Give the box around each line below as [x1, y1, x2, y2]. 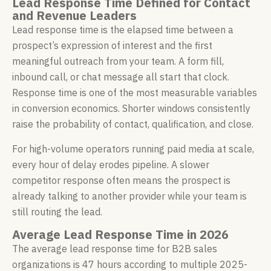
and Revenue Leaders [12, 7, 137, 24]
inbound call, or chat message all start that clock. [12, 71, 229, 83]
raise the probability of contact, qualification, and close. [12, 118, 253, 131]
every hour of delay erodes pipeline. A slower [12, 158, 209, 171]
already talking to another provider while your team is [12, 189, 247, 202]
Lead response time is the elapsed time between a [12, 24, 233, 36]
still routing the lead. [12, 205, 102, 218]
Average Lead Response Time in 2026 [12, 226, 229, 243]
